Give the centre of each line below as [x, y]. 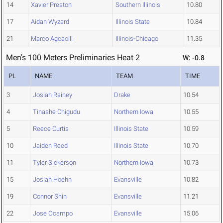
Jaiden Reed [50, 146]
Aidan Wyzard [50, 22]
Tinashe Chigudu [56, 112]
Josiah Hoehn [52, 180]
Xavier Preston [51, 5]
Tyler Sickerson [55, 163]
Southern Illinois [138, 5]
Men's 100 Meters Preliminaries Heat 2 [73, 58]
